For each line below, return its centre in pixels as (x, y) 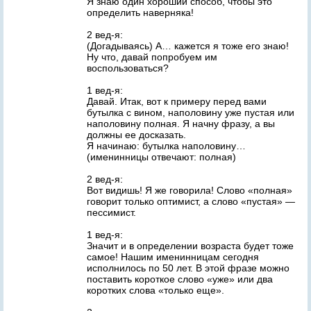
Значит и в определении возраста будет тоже (190, 246)
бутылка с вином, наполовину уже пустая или (191, 112)
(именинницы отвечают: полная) (161, 157)
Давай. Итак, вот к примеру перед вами (177, 101)
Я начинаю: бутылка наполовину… (166, 146)
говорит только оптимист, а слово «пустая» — (191, 201)
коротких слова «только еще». (155, 290)
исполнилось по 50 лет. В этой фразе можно (188, 268)
